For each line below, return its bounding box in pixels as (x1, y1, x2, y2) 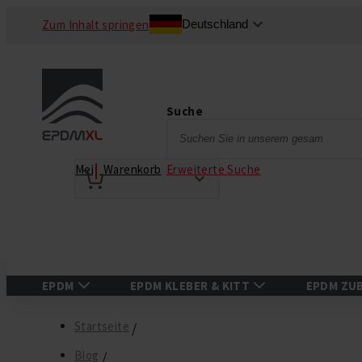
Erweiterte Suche (166, 161, 261, 177)
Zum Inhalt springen (42, 17, 149, 32)
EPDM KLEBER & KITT (130, 278, 250, 293)
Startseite (74, 318, 130, 334)
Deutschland (181, 17, 248, 31)
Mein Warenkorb (75, 162, 162, 177)
